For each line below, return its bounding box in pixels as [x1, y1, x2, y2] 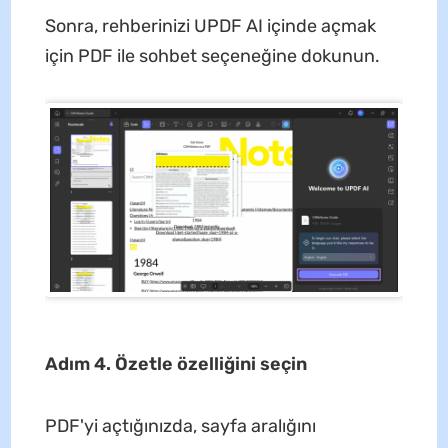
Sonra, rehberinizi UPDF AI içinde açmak [44, 14, 376, 37]
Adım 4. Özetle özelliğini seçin [44, 353, 307, 376]
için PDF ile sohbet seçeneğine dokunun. [44, 44, 380, 67]
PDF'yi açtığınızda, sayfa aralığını [44, 415, 316, 438]
